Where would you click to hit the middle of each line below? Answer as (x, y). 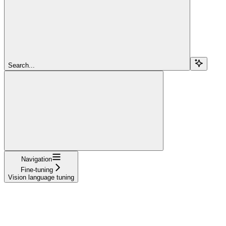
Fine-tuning (37, 169)
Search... (21, 65)
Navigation (37, 159)
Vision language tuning (41, 177)
